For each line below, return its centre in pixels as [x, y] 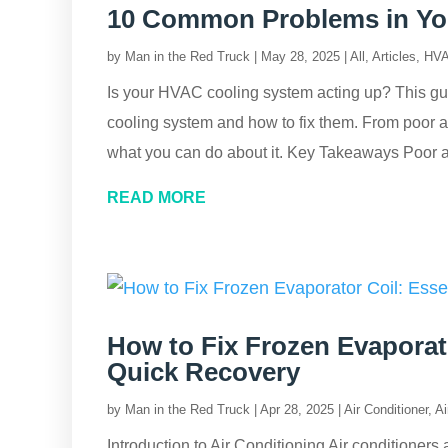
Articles [394, 56]
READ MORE [156, 197]
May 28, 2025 [300, 56]
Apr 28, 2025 [297, 409]
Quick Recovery [203, 372]
